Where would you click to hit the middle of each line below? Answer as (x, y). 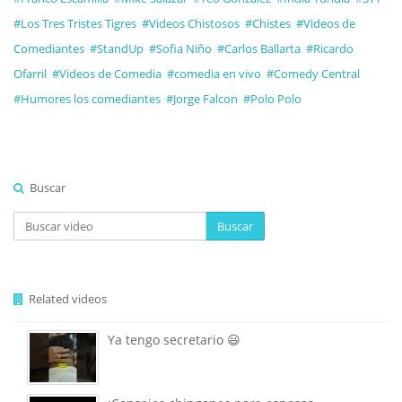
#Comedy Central (313, 73)
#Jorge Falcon (202, 98)
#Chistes (268, 23)
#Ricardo (330, 48)
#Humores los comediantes (87, 98)
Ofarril (30, 73)
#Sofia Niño (180, 48)
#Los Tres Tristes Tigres (75, 23)
